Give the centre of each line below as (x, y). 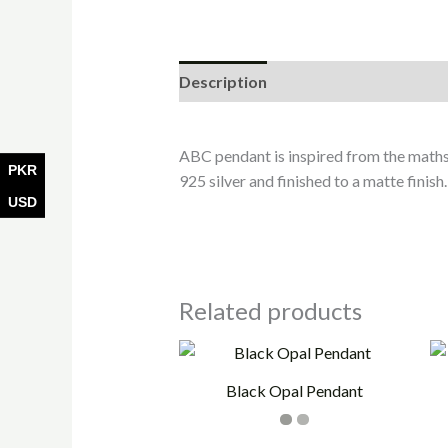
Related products (270, 311)
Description (222, 82)
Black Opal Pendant (295, 390)
